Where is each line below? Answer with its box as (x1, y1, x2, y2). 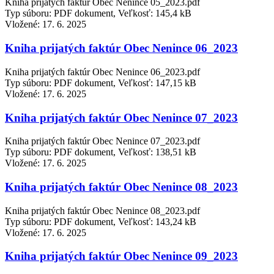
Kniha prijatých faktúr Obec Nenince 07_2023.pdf (5, 136, 200, 147)
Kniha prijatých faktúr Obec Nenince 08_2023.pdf (5, 205, 200, 216)
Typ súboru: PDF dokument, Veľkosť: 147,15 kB (5, 77, 196, 88)
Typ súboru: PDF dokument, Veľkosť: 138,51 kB (5, 147, 196, 158)
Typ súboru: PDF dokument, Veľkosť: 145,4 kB (5, 8, 191, 19)
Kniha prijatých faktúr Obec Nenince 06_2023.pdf (5, 66, 200, 77)
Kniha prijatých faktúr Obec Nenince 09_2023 (5, 250, 238, 263)
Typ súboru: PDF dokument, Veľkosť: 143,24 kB (5, 216, 196, 227)
